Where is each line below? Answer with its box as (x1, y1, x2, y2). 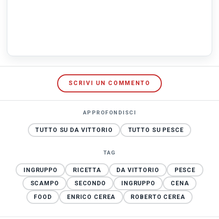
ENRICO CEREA (67, 194, 116, 201)
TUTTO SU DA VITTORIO (35, 126, 113, 133)
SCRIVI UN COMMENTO (68, 80, 151, 87)
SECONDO (74, 180, 106, 187)
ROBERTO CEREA (131, 194, 185, 201)
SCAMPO (30, 180, 59, 187)
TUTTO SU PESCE (128, 126, 184, 133)
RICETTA (73, 166, 101, 174)
